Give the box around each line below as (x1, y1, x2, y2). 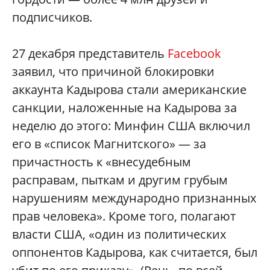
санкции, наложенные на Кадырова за (12, 99, 237, 116)
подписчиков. (12, 9, 92, 26)
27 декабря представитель (12, 45, 168, 62)
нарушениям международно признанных (12, 190, 256, 207)
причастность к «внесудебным (12, 154, 191, 171)
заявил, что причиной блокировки (12, 63, 215, 80)
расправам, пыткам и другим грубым (12, 172, 228, 189)
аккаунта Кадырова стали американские (12, 81, 246, 98)
